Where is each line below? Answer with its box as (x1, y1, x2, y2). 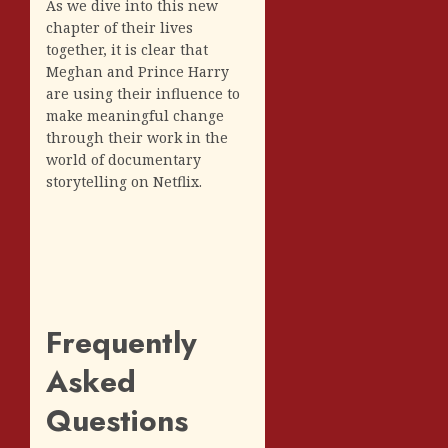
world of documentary (46, 149, 201, 169)
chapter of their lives (46, 17, 193, 37)
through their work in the (46, 127, 228, 147)
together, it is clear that (46, 39, 208, 59)
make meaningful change (46, 105, 224, 125)
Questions (46, 398, 188, 442)
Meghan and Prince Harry (46, 61, 229, 81)
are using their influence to (46, 83, 240, 103)
